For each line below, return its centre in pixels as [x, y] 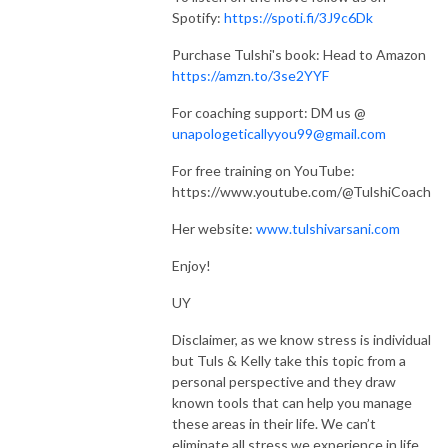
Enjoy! [191, 265]
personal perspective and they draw [284, 381]
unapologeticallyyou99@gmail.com [279, 133]
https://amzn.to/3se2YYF [250, 75]
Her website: [214, 228]
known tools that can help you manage [292, 402]
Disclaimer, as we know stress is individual [301, 339]
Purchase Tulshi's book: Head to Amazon [299, 54]
